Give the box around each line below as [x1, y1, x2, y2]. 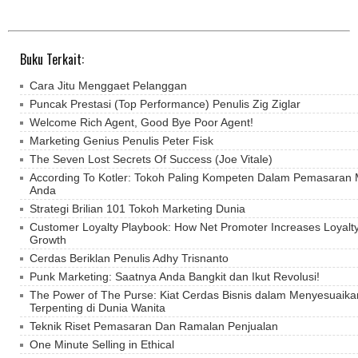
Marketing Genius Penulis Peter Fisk [30, 134, 213, 148]
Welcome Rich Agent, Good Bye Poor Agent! [30, 116, 253, 129]
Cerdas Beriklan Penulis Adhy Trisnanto [30, 252, 229, 265]
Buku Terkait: [20, 50, 84, 70]
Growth [30, 233, 66, 247]
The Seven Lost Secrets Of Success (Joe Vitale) [30, 153, 272, 166]
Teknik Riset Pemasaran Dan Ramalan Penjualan [30, 320, 278, 333]
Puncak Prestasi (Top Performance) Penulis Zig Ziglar [30, 97, 300, 111]
